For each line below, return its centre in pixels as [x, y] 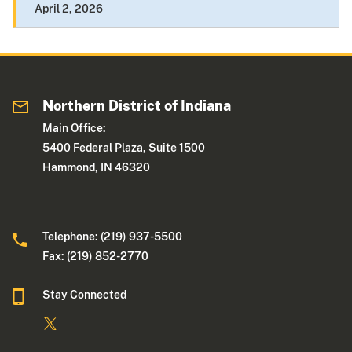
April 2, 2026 [69, 9]
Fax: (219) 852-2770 [96, 257]
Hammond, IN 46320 [97, 168]
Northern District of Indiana [137, 106]
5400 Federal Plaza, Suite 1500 [124, 148]
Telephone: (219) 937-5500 [113, 237]
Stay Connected [85, 295]
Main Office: [75, 128]
